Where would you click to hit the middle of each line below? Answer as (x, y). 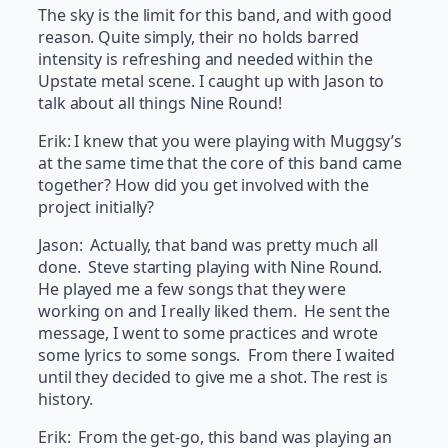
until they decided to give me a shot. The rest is (213, 377)
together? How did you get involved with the (203, 185)
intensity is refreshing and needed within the (205, 59)
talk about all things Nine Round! (160, 103)
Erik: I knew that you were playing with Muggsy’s (220, 141)
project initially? (96, 207)
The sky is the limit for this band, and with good (215, 15)
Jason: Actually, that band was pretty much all (208, 245)
